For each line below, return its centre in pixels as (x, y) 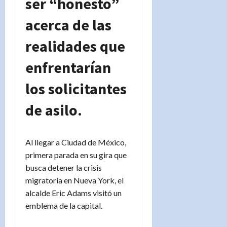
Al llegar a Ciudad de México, (76, 142)
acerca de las (68, 25)
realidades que (75, 46)
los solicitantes (76, 88)
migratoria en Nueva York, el (74, 180)
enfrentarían (68, 67)
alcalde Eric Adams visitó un (73, 193)
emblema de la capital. (64, 205)
